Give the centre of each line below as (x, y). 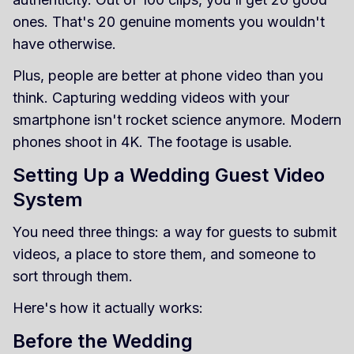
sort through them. (73, 276)
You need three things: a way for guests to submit (175, 232)
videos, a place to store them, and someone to (164, 254)
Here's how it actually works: (108, 307)
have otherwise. (64, 43)
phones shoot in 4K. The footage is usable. (153, 141)
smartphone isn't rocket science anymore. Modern (177, 119)
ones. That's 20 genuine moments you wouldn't (169, 21)
